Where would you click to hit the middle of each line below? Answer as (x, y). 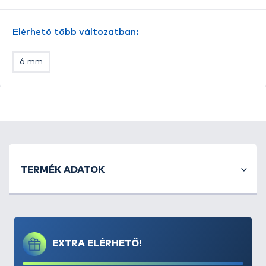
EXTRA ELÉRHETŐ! (97, 243)
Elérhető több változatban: (75, 32)
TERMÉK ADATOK (63, 170)
